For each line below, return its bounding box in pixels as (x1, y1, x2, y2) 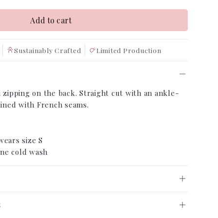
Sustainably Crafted (14, 45, 81, 54)
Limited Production (96, 45, 162, 54)
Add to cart (30, 15, 72, 25)
